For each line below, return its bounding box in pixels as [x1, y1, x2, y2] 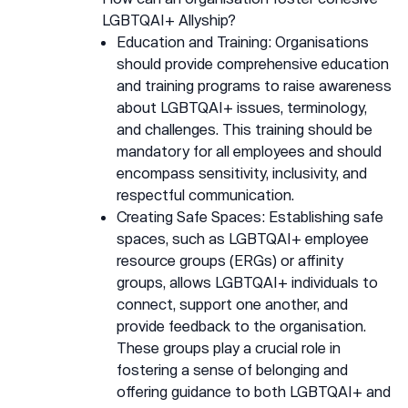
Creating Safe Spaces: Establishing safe [117, 208, 383, 225]
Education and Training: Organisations [117, 33, 369, 50]
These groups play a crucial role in [117, 339, 341, 356]
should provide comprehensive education [117, 55, 389, 72]
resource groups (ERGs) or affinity [117, 251, 343, 269]
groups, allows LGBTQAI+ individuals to [117, 273, 378, 291]
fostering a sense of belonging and [117, 361, 348, 378]
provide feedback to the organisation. [117, 317, 366, 334]
